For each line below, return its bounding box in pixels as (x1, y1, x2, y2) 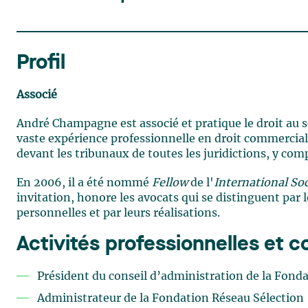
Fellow (152, 177, 188, 188)
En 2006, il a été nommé (16, 177, 152, 188)
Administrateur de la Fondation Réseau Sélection (37, 293, 304, 304)
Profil (16, 53, 65, 74)
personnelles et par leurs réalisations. (16, 208, 220, 219)
